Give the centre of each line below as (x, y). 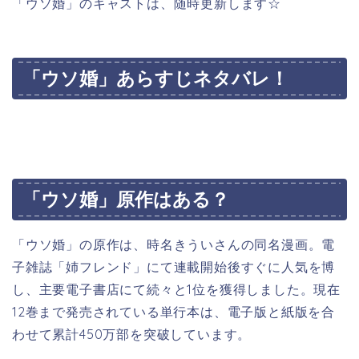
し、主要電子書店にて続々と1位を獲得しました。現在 (177, 289)
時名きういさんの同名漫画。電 (241, 244)
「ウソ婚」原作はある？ (126, 199)
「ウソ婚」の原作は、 (79, 244)
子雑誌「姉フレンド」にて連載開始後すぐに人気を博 (174, 266)
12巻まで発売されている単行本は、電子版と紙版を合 (173, 311)
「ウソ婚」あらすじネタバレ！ (155, 79)
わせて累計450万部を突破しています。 (132, 334)
